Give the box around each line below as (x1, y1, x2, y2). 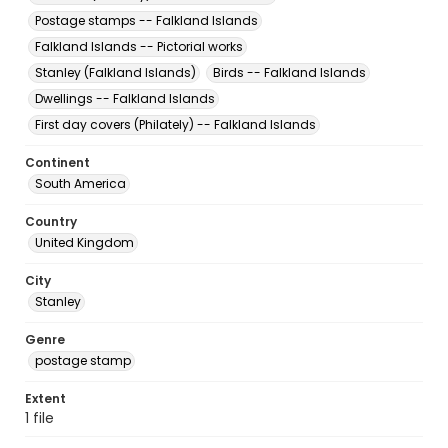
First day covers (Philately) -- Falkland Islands (35, 116, 316, 133)
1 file (25, 408, 54, 428)
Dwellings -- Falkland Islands (35, 90, 215, 107)
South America (35, 175, 126, 192)
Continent (25, 154, 90, 171)
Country (25, 213, 77, 230)
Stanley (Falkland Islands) (35, 64, 196, 81)
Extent (25, 390, 66, 407)
